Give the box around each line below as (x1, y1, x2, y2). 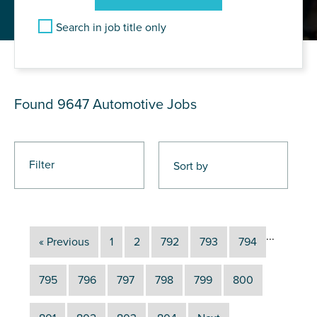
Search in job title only (56, 20, 166, 35)
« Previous (39, 234, 89, 249)
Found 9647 (14, 96, 93, 113)
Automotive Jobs (93, 96, 197, 113)
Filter (29, 157, 54, 172)
